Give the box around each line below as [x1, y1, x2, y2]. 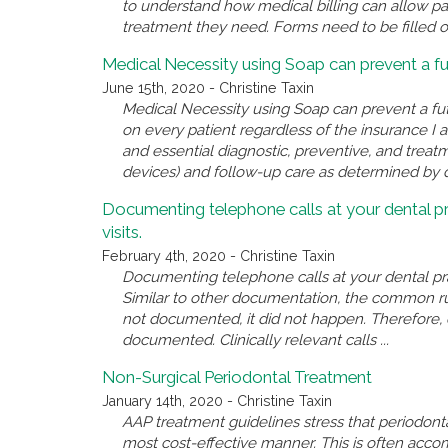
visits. [102, 222, 142, 243]
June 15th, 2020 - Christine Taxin [102, 80, 314, 97]
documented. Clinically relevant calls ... [122, 331, 389, 350]
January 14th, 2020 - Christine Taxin [102, 393, 332, 410]
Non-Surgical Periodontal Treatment [102, 367, 372, 388]
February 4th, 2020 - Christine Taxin [102, 248, 335, 265]
